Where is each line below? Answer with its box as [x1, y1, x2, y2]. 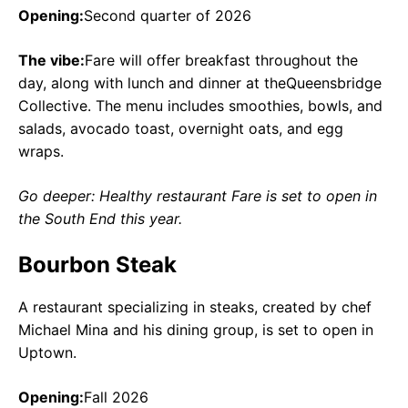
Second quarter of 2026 [84, 5, 251, 25]
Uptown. [18, 342, 76, 362]
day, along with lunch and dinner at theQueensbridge [18, 73, 382, 92]
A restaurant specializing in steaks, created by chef [18, 297, 372, 316]
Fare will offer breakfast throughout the [85, 50, 358, 69]
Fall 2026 [84, 387, 148, 406]
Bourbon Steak [18, 250, 177, 278]
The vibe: [18, 50, 85, 69]
